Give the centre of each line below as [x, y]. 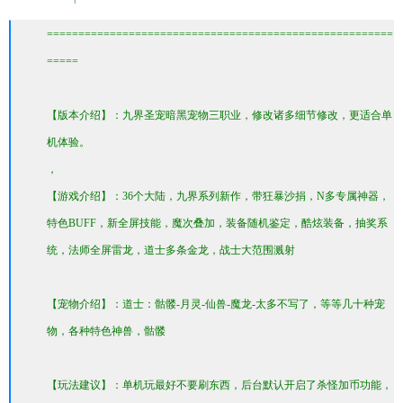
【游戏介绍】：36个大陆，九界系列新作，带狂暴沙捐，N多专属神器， [218, 196]
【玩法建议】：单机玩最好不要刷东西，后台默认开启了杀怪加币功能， [219, 385]
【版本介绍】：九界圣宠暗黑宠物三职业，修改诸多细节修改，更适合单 [219, 115]
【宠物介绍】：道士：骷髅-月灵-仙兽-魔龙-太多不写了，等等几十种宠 [216, 304]
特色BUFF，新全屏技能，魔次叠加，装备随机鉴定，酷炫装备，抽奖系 [217, 223]
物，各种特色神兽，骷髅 [106, 331]
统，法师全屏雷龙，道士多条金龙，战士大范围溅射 [171, 250]
